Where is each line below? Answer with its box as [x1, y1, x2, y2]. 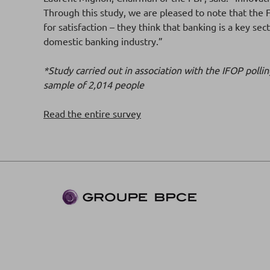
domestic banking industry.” [43, 35, 163, 48]
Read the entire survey [43, 107, 141, 120]
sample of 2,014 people [43, 78, 149, 91]
